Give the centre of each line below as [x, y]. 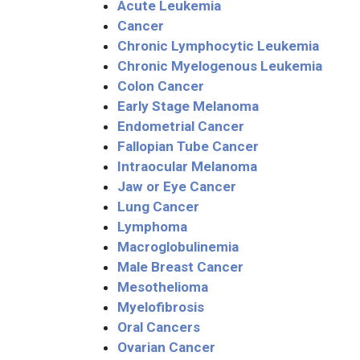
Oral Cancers [159, 327]
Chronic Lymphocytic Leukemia [218, 46]
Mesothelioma [163, 287]
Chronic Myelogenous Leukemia [220, 66]
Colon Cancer [161, 86]
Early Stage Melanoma [188, 106]
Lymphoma [152, 227]
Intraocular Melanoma [187, 166]
